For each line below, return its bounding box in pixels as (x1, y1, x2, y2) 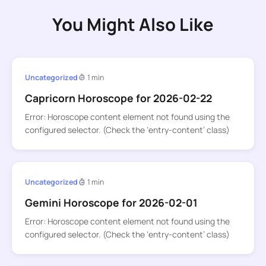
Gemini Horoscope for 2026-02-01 (24, 195, 198, 210)
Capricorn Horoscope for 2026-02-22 (24, 90, 212, 105)
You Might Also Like (52, 12, 214, 37)
